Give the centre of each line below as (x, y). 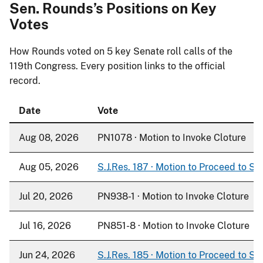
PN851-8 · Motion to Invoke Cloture (173, 225)
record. (25, 80)
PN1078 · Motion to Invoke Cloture (172, 137)
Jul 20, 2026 (46, 196)
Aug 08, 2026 (49, 137)
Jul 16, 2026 (45, 225)
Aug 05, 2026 (49, 167)
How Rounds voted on (58, 51)
